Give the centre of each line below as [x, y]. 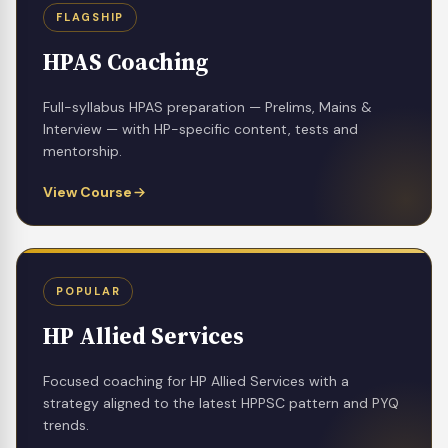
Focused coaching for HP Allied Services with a [196, 380]
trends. [66, 424]
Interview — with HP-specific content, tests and [200, 128]
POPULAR [88, 290]
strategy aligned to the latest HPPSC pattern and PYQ [221, 402]
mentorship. [82, 150]
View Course [87, 191]
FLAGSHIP [90, 16]
